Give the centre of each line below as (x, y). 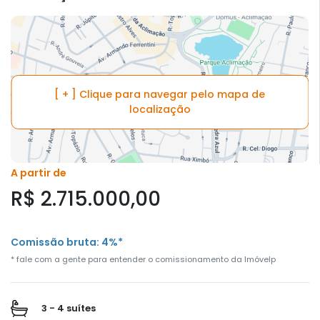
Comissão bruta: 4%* (67, 242)
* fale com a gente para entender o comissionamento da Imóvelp (143, 260)
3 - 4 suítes (67, 308)
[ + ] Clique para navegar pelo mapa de (160, 94)
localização (160, 109)
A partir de (39, 173)
